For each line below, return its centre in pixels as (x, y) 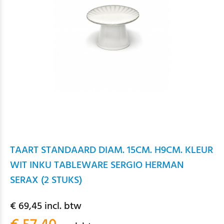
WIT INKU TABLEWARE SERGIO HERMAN (97, 165)
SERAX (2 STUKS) (46, 180)
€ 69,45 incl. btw (46, 206)
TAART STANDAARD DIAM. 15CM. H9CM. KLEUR (111, 150)
